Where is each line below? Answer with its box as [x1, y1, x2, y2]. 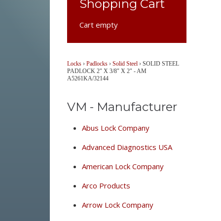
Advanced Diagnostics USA [81, 142, 172, 152]
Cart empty [79, 20, 118, 30]
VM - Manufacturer [67, 100, 177, 114]
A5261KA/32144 [67, 75, 109, 82]
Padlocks [86, 60, 108, 67]
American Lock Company [81, 161, 164, 171]
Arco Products [81, 181, 130, 190]
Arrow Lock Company [81, 200, 153, 210]
